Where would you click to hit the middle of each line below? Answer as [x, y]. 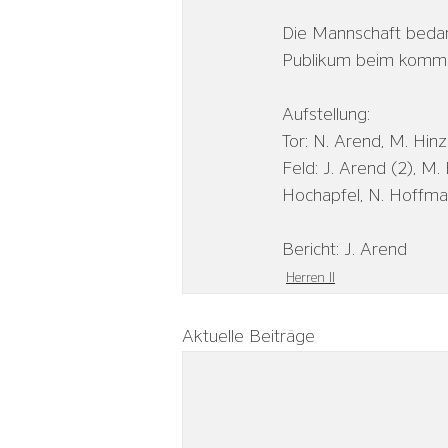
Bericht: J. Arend [344, 250]
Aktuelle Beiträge [248, 337]
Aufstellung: [326, 115]
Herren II [310, 278]
